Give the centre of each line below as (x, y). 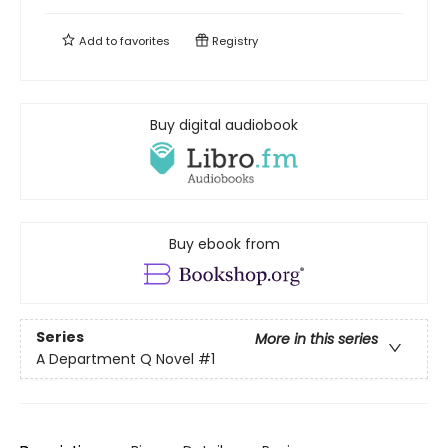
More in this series (316, 339)
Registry (233, 41)
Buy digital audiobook (224, 125)
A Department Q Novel (115, 359)
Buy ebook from (224, 243)
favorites (145, 41)
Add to (98, 41)
